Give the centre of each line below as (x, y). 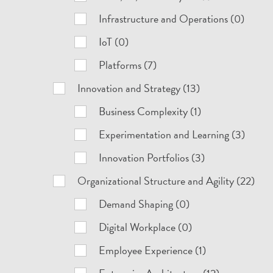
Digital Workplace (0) (146, 227)
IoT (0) (114, 42)
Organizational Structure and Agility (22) (166, 181)
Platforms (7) (128, 65)
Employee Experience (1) (153, 250)
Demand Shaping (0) (144, 204)
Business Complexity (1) (150, 111)
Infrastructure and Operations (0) (172, 19)
